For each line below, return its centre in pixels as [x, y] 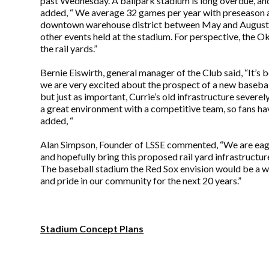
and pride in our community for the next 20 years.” [141, 181]
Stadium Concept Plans [92, 229]
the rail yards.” [69, 49]
